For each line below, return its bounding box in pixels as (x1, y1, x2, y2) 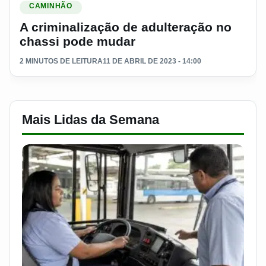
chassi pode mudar (20, 34, 135, 48)
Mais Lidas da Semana (22, 112, 159, 127)
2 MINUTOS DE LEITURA (20, 56, 103, 65)
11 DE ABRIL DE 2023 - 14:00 (103, 56, 201, 65)
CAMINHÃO (29, 1, 72, 10)
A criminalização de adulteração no (20, 20, 232, 34)
